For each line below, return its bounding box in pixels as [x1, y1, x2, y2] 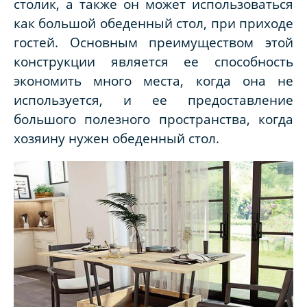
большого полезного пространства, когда [14, 110, 293, 128]
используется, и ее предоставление [14, 91, 293, 109]
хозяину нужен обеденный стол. [14, 130, 219, 147]
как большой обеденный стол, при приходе [14, 14, 293, 32]
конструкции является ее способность [14, 53, 293, 71]
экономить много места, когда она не [14, 72, 293, 90]
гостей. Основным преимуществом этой [14, 34, 293, 51]
